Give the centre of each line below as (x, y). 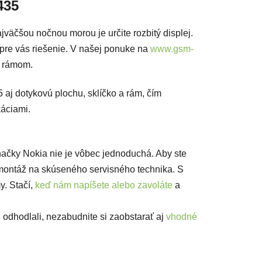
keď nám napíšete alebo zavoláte (104, 185)
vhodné (182, 217)
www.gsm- (172, 49)
